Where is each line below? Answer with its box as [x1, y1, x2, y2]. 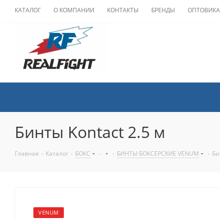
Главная [15, 149, 39, 158]
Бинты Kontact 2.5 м [15, 121, 165, 142]
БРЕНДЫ [151, 6, 175, 14]
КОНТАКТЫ [107, 6, 138, 14]
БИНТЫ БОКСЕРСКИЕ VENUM [117, 149, 199, 158]
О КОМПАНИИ [54, 6, 94, 14]
